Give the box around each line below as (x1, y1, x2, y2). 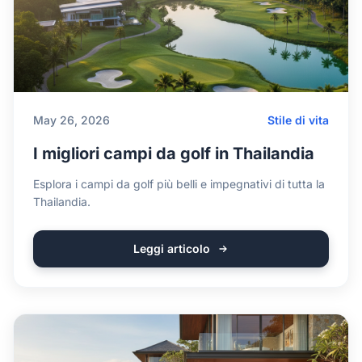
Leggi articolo (133, 242, 210, 255)
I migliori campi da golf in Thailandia (33, 144, 314, 163)
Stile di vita (267, 113, 329, 127)
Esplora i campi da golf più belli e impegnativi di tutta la (33, 177, 325, 191)
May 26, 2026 (33, 113, 110, 127)
